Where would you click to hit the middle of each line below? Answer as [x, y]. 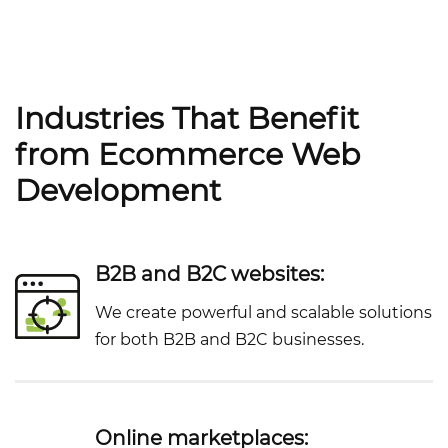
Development [118, 191]
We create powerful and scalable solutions [263, 313]
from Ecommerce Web [187, 155]
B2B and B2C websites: [209, 274]
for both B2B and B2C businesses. [229, 340]
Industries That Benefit [187, 119]
